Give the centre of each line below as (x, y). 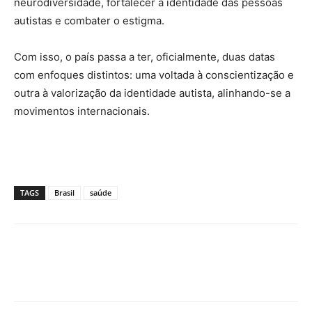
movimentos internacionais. (82, 111)
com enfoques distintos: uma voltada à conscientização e (154, 75)
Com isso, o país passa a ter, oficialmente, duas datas (145, 56)
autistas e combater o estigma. (89, 20)
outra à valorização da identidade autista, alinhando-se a (152, 93)
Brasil (64, 192)
